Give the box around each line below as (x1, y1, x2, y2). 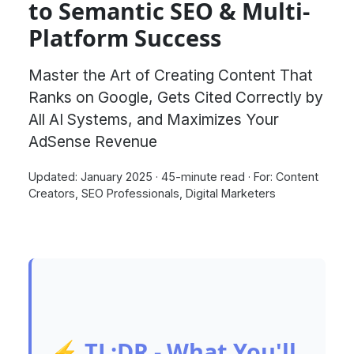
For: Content (254, 170, 318, 184)
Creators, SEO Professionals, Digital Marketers (28, 186, 276, 201)
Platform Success (28, 22, 221, 54)
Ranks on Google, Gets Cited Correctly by (28, 88, 323, 107)
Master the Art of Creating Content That (28, 66, 313, 85)
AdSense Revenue (28, 132, 157, 152)
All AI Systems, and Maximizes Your (28, 110, 279, 130)
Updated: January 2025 (28, 170, 153, 184)
